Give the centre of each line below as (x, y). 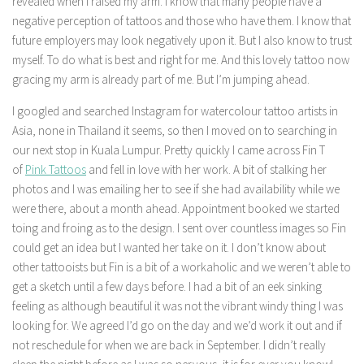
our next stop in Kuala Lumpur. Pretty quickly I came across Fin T (169, 150)
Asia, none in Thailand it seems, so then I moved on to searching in (175, 130)
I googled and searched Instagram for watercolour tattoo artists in (175, 111)
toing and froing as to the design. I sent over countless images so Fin (179, 228)
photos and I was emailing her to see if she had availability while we (176, 189)
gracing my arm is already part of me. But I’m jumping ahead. (162, 79)
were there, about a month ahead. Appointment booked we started (176, 208)
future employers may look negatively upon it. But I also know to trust (182, 40)
